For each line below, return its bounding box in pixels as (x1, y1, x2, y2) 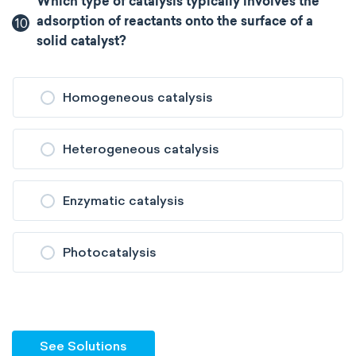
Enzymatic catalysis (63, 193, 184, 208)
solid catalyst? (37, 36, 127, 48)
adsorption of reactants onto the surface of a (37, 16, 314, 29)
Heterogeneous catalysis (63, 141, 219, 157)
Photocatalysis (63, 245, 157, 260)
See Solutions (40, 339, 127, 354)
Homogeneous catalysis (63, 90, 213, 105)
